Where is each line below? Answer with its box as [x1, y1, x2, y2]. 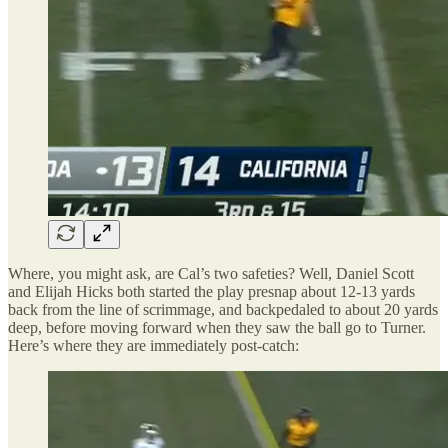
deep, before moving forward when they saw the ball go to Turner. [8, 318, 426, 336]
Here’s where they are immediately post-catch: [8, 336, 299, 354]
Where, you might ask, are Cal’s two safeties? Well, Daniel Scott [8, 264, 414, 282]
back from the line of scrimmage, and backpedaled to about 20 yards [8, 300, 438, 318]
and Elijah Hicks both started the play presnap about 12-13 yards [8, 282, 415, 300]
